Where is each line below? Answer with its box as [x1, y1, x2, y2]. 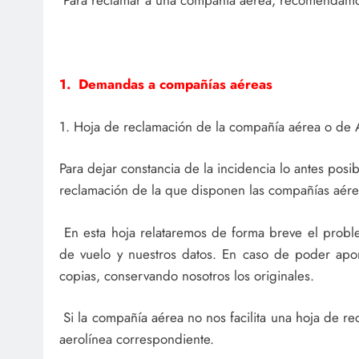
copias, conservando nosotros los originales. [59, 265, 314, 285]
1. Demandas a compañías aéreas [59, 75, 272, 95]
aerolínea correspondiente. [59, 329, 214, 349]
